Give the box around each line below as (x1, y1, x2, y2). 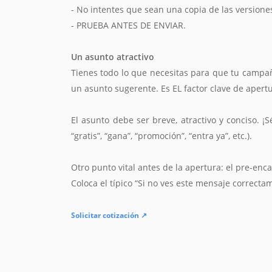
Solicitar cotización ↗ (71, 210, 147, 221)
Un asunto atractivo (71, 51, 154, 63)
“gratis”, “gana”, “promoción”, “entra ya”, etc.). (71, 130, 252, 142)
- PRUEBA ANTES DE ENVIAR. (71, 19, 186, 32)
